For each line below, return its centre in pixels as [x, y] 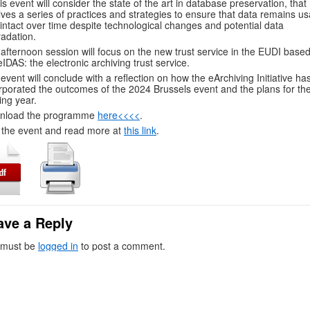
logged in [58, 246]
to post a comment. [122, 246]
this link [140, 130]
